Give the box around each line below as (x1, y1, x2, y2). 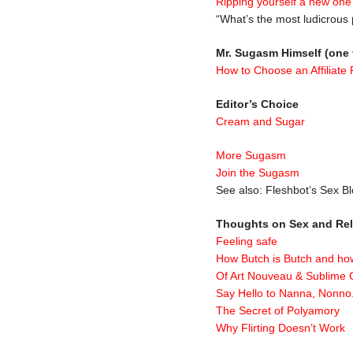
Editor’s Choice (216, 97, 299, 110)
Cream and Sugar (216, 114, 305, 128)
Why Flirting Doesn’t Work (216, 321, 345, 334)
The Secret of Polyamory (216, 303, 340, 317)
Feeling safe (216, 234, 277, 247)
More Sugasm (216, 148, 286, 162)
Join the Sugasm (216, 165, 299, 179)
